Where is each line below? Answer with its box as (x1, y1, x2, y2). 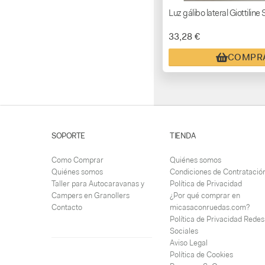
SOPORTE (51, 131, 85, 141)
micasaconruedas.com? (170, 202, 250, 213)
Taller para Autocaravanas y (51, 179, 144, 189)
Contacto (51, 202, 82, 213)
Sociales (170, 226, 198, 237)
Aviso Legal (170, 238, 208, 248)
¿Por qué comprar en (170, 190, 240, 201)
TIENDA (170, 131, 195, 141)
